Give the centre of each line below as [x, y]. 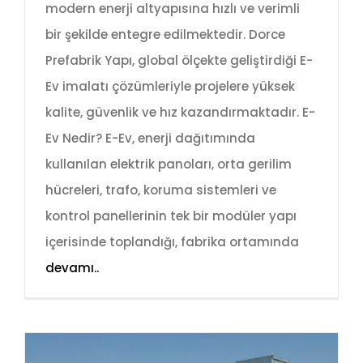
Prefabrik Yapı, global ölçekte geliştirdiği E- [179, 61]
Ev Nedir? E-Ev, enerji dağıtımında [150, 139]
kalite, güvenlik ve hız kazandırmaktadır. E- [180, 113]
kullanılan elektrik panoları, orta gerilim [169, 164]
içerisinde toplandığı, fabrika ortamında [172, 242]
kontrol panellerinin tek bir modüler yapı [171, 216]
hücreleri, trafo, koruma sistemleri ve [161, 190]
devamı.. [72, 268]
